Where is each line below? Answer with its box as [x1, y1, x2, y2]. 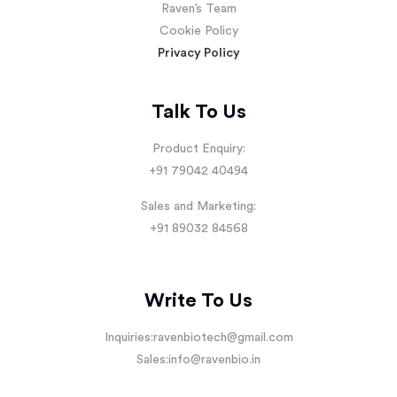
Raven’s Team [160, 3, 237, 16]
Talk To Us [151, 102, 246, 122]
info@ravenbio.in [168, 354, 261, 367]
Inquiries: [104, 331, 153, 345]
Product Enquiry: [152, 143, 245, 156]
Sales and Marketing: [141, 200, 256, 214]
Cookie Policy [159, 25, 238, 38]
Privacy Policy [157, 47, 240, 60]
